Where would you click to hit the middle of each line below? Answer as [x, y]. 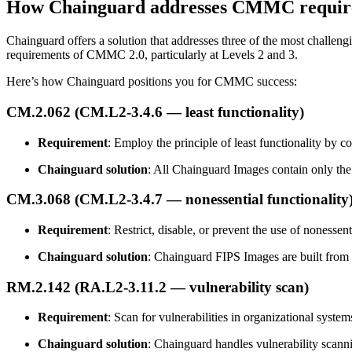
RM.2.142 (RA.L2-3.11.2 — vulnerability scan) [158, 287]
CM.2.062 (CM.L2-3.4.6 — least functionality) [155, 112]
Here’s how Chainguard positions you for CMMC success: [152, 82]
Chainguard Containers [64, 93]
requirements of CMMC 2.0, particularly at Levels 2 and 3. [152, 55]
